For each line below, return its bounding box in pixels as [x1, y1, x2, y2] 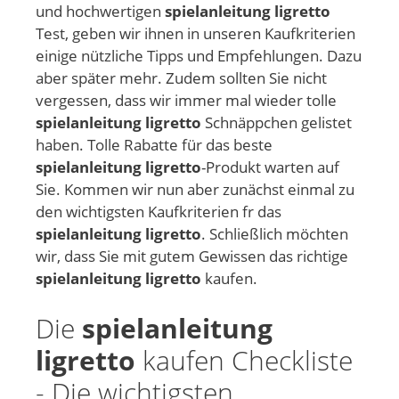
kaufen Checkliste [135, 341, 353, 379]
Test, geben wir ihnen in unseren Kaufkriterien [36, 23, 355, 45]
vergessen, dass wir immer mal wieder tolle [36, 90, 337, 111]
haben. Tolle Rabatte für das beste [36, 134, 273, 156]
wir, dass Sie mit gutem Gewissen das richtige [36, 246, 348, 267]
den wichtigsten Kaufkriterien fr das [36, 201, 281, 223]
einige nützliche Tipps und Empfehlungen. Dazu [36, 45, 362, 67]
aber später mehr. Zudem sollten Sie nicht [36, 68, 327, 89]
